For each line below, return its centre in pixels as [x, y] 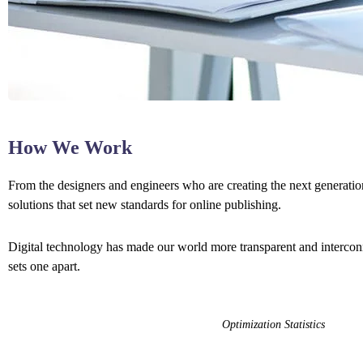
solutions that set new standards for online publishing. [145, 205]
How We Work [70, 147]
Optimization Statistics [274, 325]
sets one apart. [44, 266]
